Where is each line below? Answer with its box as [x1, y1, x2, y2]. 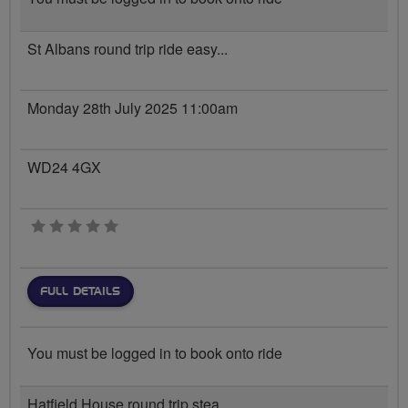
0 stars [117, 216, 160, 237]
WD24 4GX [27, 157, 101, 178]
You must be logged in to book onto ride [27, 342, 282, 363]
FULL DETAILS [40, 286, 120, 297]
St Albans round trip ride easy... [27, 38, 228, 59]
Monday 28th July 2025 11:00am [27, 97, 238, 118]
